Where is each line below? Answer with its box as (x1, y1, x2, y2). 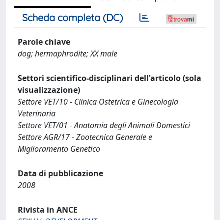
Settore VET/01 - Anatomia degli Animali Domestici (18, 119, 190, 131)
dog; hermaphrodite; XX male (18, 48, 117, 59)
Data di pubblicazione (18, 167, 103, 179)
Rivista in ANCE (18, 204, 78, 215)
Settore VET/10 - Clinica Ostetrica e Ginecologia (18, 96, 178, 107)
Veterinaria (18, 108, 55, 119)
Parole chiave (18, 36, 70, 47)
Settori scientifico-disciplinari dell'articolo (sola (18, 72, 201, 83)
